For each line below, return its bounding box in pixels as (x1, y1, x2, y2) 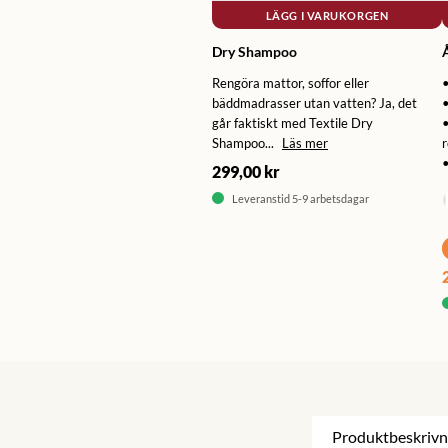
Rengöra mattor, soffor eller (212, 75, 369, 92)
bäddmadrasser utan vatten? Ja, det (212, 95, 417, 112)
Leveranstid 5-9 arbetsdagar (232, 192, 369, 206)
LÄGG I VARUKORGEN (265, 8, 389, 22)
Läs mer (282, 135, 328, 152)
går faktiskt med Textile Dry (212, 115, 373, 132)
